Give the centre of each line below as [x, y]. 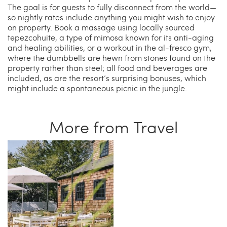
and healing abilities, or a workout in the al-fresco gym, [110, 48]
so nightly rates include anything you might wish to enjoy [111, 17]
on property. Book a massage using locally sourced [101, 27]
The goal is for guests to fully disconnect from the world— [112, 7]
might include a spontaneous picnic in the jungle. [97, 88]
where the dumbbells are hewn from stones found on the [111, 58]
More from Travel [113, 127]
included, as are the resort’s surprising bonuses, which [107, 78]
